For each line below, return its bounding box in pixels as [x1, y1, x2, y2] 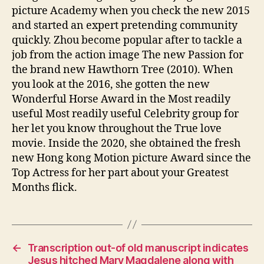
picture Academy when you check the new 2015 [12, 4, 250, 18]
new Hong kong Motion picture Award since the [12, 151, 251, 165]
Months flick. [12, 180, 77, 194]
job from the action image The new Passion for [12, 48, 243, 62]
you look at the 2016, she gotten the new [12, 77, 210, 91]
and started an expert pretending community [12, 18, 237, 32]
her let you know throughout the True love [12, 121, 222, 136]
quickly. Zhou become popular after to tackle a [12, 33, 242, 47]
